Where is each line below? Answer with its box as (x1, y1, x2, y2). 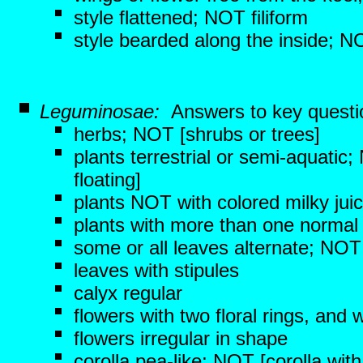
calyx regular (74, 282, 182, 304)
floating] (74, 169, 141, 190)
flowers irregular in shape (74, 327, 288, 349)
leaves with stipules (74, 259, 239, 281)
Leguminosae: (40, 100, 171, 122)
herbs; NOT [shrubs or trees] (74, 123, 320, 145)
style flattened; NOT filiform (74, 6, 308, 28)
